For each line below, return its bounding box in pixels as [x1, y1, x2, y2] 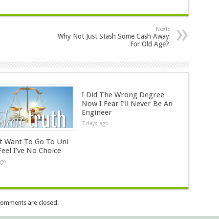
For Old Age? [130, 40, 169, 48]
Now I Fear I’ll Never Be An [81, 99, 173, 108]
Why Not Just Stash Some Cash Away [57, 32, 169, 40]
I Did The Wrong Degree [81, 90, 164, 99]
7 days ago [81, 120, 109, 127]
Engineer [81, 108, 112, 117]
